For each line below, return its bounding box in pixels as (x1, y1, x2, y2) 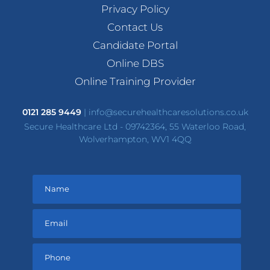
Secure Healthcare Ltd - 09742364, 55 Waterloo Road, (24, 121, 246, 132)
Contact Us (107, 20, 163, 33)
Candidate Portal (92, 39, 178, 51)
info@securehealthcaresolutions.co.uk (88, 106, 248, 118)
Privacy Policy (101, 2, 169, 15)
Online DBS (106, 57, 164, 69)
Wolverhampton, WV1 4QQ (78, 133, 192, 145)
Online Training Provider (74, 75, 196, 87)
